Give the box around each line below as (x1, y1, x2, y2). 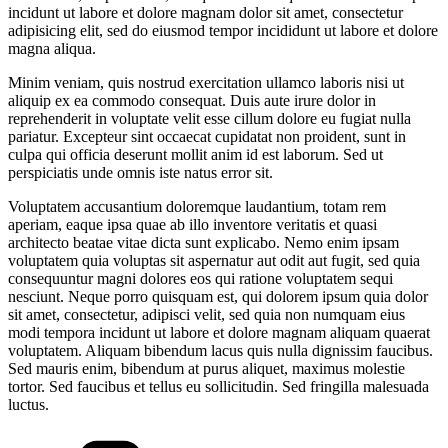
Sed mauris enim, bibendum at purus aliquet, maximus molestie (8, 359, 405, 377)
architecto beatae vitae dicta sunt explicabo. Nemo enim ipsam (8, 233, 399, 251)
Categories (307, 428, 374, 446)
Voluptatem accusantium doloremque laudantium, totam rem (8, 197, 386, 215)
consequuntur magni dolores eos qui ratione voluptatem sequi (8, 269, 393, 287)
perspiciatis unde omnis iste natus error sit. (8, 163, 273, 181)
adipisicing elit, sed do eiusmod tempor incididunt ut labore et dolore (8, 21, 438, 39)
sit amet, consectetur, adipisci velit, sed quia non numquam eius (8, 305, 405, 323)
